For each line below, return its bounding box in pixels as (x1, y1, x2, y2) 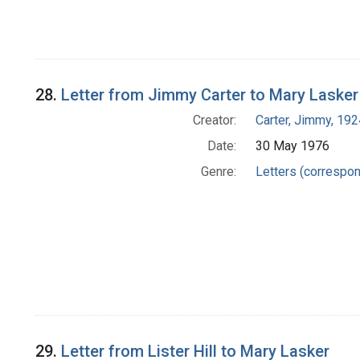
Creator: (192, 112, 236, 129)
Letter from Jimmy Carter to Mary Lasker (61, 85, 358, 105)
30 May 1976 (255, 138, 329, 154)
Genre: (200, 164, 236, 180)
